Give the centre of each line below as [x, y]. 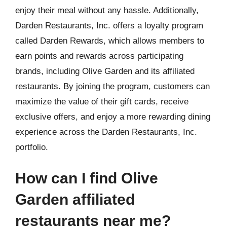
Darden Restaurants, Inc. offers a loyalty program [109, 25]
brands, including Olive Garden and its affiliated [105, 71]
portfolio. [32, 147]
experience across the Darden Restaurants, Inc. [106, 132]
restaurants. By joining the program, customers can [112, 86]
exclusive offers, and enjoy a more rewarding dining [113, 117]
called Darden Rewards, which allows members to [110, 41]
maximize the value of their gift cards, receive [102, 101]
